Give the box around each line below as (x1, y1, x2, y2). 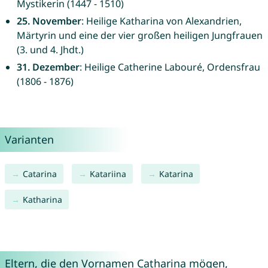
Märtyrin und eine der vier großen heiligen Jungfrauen (16, 29, 263, 42)
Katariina (89, 168, 126, 180)
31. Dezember (16, 60, 80, 74)
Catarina (22, 168, 57, 180)
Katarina (159, 168, 193, 180)
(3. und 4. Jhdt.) (16, 43, 84, 57)
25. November (16, 14, 81, 28)
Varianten (4, 132, 54, 147)
